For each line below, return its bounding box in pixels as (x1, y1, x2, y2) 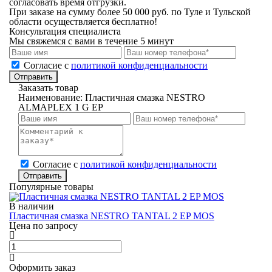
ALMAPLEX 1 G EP (18, 102, 103, 112)
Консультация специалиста (9, 26, 121, 36)
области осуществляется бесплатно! (9, 16, 157, 27)
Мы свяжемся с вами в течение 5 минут (9, 36, 174, 46)
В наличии (9, 201, 54, 211)
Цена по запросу (9, 220, 78, 231)
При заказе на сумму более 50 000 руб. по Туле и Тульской (9, 7, 251, 17)
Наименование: (18, 92, 85, 103)
